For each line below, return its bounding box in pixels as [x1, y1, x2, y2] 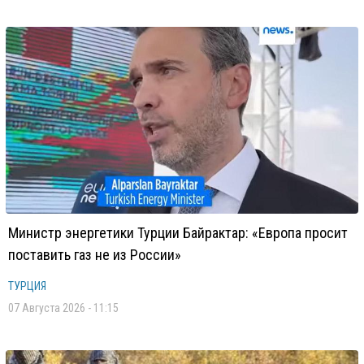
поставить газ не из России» [8, 246, 181, 263]
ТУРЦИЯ [8, 279, 46, 292]
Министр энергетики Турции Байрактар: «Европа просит [8, 224, 348, 241]
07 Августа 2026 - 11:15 [8, 301, 119, 314]
